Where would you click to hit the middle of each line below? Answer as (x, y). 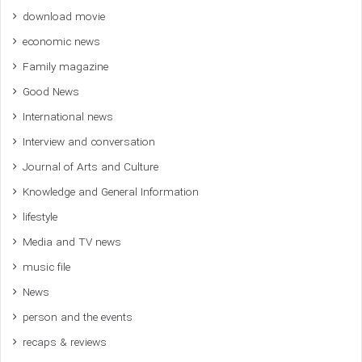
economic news (61, 42)
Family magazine (65, 67)
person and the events (78, 318)
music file (46, 267)
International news (68, 117)
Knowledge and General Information (111, 192)
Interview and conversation (89, 142)
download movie (64, 17)
